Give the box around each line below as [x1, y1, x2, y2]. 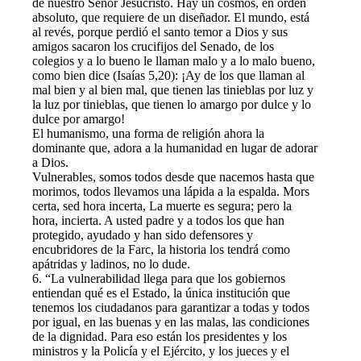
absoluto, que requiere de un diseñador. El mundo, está [32, 10, 309, 24]
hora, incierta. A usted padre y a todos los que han [32, 213, 284, 227]
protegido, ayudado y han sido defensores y [32, 227, 253, 242]
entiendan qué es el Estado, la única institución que [32, 285, 290, 300]
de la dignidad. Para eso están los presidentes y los [32, 329, 287, 343]
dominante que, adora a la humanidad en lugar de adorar [32, 140, 317, 155]
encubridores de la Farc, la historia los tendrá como [32, 242, 290, 256]
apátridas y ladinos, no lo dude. [32, 256, 190, 271]
